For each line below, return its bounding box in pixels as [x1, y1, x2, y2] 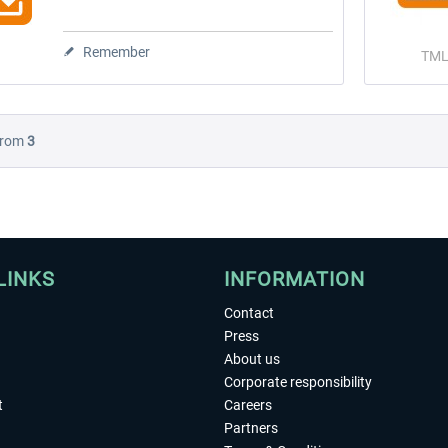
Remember [83, 43, 151, 60]
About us [224, 351, 280, 368]
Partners [224, 420, 278, 437]
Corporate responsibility [224, 374, 372, 391]
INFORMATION [224, 267, 365, 292]
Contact [224, 305, 274, 322]
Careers [224, 397, 272, 414]
